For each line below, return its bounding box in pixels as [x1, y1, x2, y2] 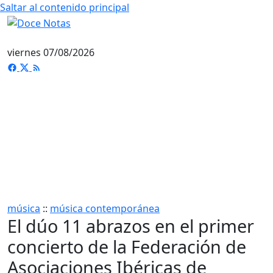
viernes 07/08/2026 [7, 45, 94, 59]
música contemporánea [50, 201, 160, 215]
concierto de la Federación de [7, 234, 246, 258]
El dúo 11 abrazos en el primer [7, 213, 254, 238]
